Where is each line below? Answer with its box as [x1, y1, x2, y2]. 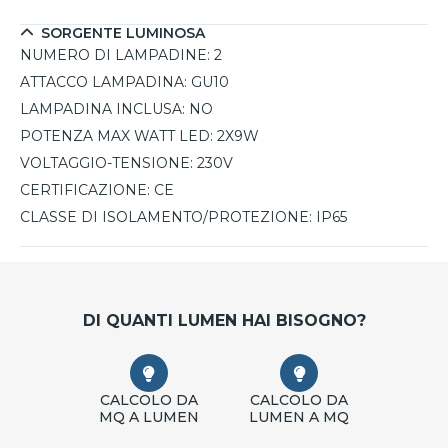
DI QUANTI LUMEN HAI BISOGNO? [82, 311, 366, 331]
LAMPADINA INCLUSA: [20, 100, 185, 119]
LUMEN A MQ [249, 408, 350, 427]
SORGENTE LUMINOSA [41, 24, 205, 43]
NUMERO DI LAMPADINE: [20, 46, 210, 65]
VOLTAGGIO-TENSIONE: [20, 154, 193, 173]
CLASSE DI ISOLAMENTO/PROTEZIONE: [20, 208, 312, 227]
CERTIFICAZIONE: [20, 181, 150, 200]
